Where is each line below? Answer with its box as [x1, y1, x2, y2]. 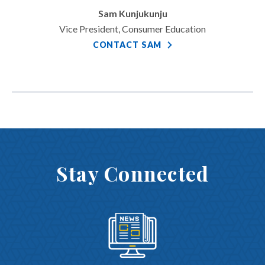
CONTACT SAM [92, 40, 162, 50]
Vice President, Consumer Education [59, 23, 206, 34]
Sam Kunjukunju [98, 8, 167, 19]
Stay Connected [56, 160, 209, 187]
